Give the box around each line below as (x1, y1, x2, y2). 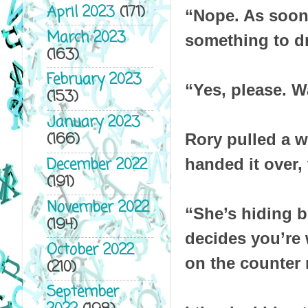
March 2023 (46, 26, 126, 49)
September (46, 281, 119, 305)
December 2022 (46, 153, 147, 177)
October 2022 (46, 239, 134, 262)
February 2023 (46, 69, 142, 92)
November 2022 (46, 196, 149, 219)
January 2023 (46, 111, 140, 135)
